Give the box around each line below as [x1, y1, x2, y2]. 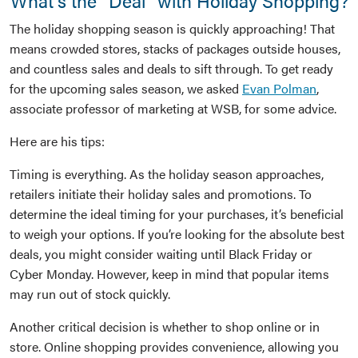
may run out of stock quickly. [10, 284, 170, 304]
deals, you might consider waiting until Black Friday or [10, 245, 312, 264]
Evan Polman [242, 79, 316, 98]
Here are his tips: [10, 132, 105, 151]
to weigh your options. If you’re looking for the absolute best [10, 225, 344, 244]
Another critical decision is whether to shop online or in [10, 317, 320, 336]
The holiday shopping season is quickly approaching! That [10, 19, 335, 38]
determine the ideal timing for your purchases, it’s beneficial [10, 205, 344, 224]
